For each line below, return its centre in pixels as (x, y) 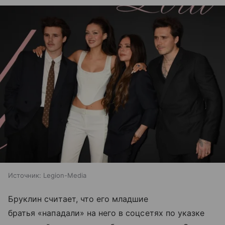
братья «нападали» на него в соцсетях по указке (106, 213)
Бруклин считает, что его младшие (78, 199)
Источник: (25, 175)
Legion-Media (65, 175)
